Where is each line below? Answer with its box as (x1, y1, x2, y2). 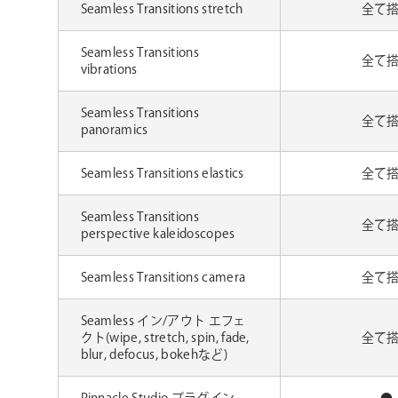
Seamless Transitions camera (80, 269, 246, 287)
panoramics (80, 122, 148, 139)
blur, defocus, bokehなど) (80, 346, 227, 364)
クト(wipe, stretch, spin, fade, (80, 330, 250, 347)
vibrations (80, 61, 138, 79)
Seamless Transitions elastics (80, 165, 244, 183)
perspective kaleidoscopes (80, 226, 235, 243)
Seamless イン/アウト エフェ (80, 313, 246, 330)
